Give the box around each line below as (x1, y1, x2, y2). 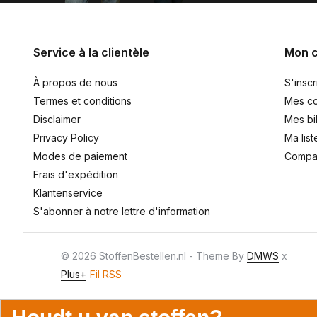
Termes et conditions (33, 95, 132, 107)
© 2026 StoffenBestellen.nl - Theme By (60, 250, 247, 262)
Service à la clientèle (33, 45, 149, 59)
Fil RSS (89, 268, 122, 280)
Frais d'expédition (33, 168, 118, 180)
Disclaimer (33, 113, 81, 125)
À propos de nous (33, 76, 117, 88)
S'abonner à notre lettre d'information (33, 205, 210, 217)
